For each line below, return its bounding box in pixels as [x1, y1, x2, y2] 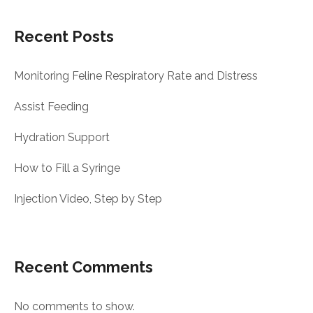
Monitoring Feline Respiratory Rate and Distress [14, 69, 258, 82]
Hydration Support [14, 131, 110, 144]
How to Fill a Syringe [14, 161, 120, 175]
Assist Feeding [14, 100, 89, 113]
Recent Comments [14, 258, 153, 276]
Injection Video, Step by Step [14, 192, 162, 205]
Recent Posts [14, 27, 114, 45]
